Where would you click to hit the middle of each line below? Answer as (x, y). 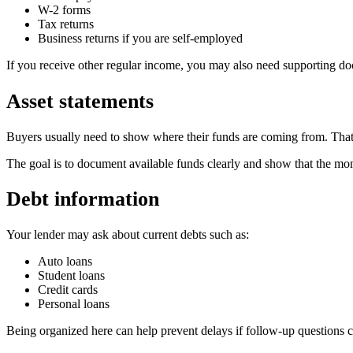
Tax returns (66, 24)
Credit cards (68, 290)
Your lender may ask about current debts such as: (128, 235)
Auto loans (65, 262)
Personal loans (74, 304)
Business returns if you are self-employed (140, 39)
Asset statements (80, 101)
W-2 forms (64, 10)
